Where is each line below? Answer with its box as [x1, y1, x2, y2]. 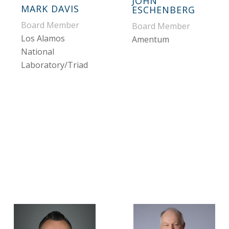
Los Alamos [20, 33, 65, 44]
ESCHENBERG [131, 4, 195, 16]
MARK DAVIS [20, 3, 79, 15]
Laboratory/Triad [20, 59, 88, 71]
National [20, 46, 54, 58]
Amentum [131, 34, 169, 45]
